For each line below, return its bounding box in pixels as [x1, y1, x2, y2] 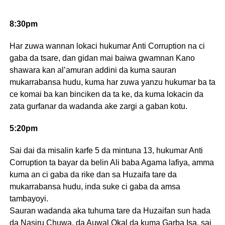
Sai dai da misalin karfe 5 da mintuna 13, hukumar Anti [9, 146, 203, 155]
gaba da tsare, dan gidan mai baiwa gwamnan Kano [9, 54, 195, 62]
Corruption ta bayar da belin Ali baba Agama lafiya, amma [9, 158, 214, 167]
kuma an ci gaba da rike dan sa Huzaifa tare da [9, 170, 177, 179]
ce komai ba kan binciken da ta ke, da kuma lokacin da [9, 90, 203, 98]
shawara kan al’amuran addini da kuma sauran [9, 66, 178, 74]
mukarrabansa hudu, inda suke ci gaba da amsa [9, 182, 180, 191]
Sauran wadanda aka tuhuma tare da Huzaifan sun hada [9, 206, 210, 215]
